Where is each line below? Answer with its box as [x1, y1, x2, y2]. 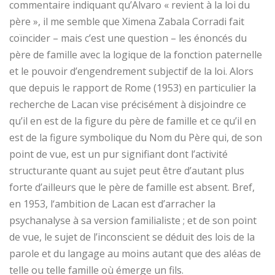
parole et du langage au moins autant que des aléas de [9, 246, 261, 260]
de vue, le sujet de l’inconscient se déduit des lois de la [9, 230, 255, 244]
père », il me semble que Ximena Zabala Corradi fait [9, 14, 244, 28]
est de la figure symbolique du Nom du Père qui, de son [9, 130, 262, 144]
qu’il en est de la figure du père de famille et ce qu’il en [9, 114, 256, 128]
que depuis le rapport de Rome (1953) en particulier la [9, 80, 256, 95]
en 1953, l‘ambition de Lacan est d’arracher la [9, 196, 215, 211]
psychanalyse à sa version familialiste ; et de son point [9, 213, 257, 227]
